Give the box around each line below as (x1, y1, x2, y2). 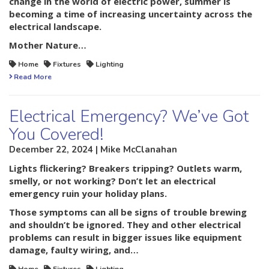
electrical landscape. (9, 20, 101, 33)
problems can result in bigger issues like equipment (9, 231, 242, 244)
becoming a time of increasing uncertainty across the (9, 8, 252, 20)
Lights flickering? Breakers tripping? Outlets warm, (9, 162, 242, 175)
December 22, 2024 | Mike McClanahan (9, 144, 177, 156)
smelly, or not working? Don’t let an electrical (9, 175, 216, 187)
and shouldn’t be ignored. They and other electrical (9, 219, 241, 231)
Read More (14, 72, 52, 82)
